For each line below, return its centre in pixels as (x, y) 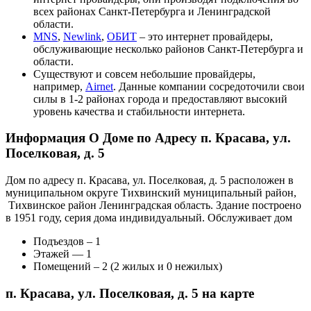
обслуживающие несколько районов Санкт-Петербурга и (168, 49)
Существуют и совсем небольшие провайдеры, (144, 74)
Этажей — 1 (62, 253)
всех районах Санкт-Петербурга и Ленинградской (152, 11)
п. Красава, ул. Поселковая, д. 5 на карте (130, 293)
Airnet (99, 86)
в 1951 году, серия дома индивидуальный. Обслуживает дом (149, 217)
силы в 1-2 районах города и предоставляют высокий (160, 99)
